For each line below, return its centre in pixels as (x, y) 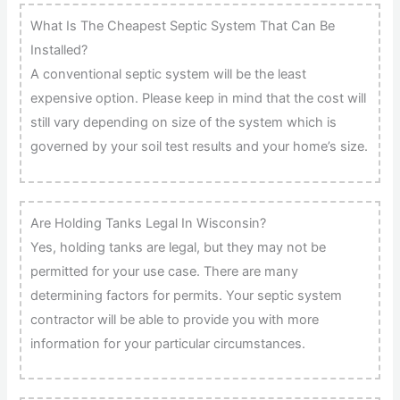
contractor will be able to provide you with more (175, 319)
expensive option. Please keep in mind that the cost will (199, 99)
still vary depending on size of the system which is (184, 123)
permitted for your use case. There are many (165, 271)
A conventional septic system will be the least (169, 75)
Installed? (59, 50)
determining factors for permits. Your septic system (187, 295)
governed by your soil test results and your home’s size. (200, 147)
